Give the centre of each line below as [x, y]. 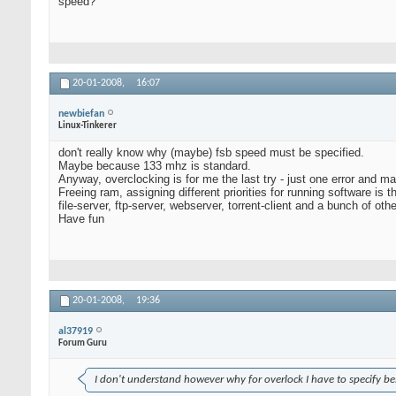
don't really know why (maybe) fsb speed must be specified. [211, 153]
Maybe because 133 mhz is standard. [155, 166]
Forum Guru [83, 343]
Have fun [81, 219]
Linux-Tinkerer [88, 126]
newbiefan [81, 114]
